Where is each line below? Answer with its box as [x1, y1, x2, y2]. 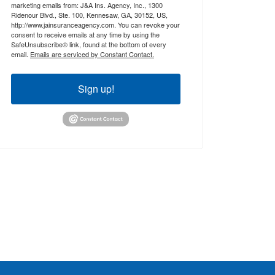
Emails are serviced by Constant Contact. [30, 48, 154, 59]
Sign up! [77, 81, 114, 96]
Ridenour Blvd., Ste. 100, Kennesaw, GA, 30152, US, [11, 9, 168, 20]
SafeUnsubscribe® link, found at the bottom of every [11, 39, 166, 49]
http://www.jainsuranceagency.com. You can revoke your [11, 19, 180, 29]
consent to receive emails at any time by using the [11, 29, 160, 39]
